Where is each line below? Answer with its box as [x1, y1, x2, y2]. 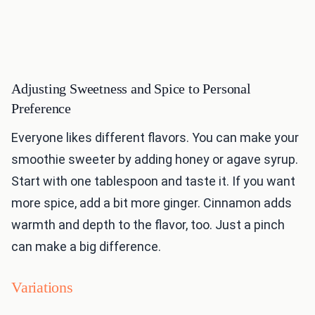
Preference [11, 101, 72, 117]
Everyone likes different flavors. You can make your [11, 130, 299, 146]
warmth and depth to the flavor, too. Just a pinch [11, 217, 285, 233]
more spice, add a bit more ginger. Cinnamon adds [11, 195, 292, 211]
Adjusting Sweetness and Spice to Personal [11, 81, 251, 97]
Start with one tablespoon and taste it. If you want [11, 174, 295, 189]
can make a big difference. [11, 239, 161, 255]
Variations [11, 278, 73, 297]
